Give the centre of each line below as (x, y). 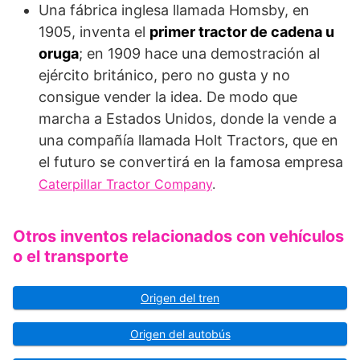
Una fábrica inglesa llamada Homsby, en (174, 10)
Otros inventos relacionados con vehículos (178, 237)
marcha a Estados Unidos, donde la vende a (188, 119)
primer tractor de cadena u (242, 32)
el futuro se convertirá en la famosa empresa (191, 162)
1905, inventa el (94, 32)
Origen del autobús (180, 334)
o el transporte (71, 257)
